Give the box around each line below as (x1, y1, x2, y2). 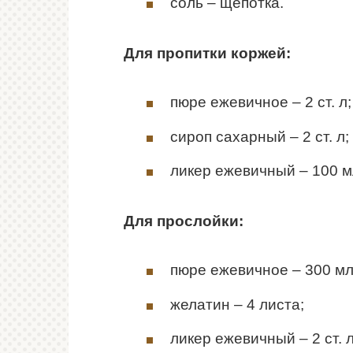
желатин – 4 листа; (170, 295, 304, 313)
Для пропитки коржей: (124, 45, 291, 62)
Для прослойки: (124, 213, 243, 230)
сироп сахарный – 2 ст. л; (170, 128, 349, 145)
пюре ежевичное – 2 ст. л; (170, 94, 351, 111)
